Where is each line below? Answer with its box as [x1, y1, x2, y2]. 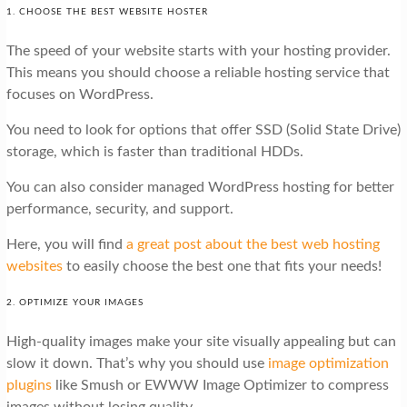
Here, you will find [5, 237, 126, 253]
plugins [5, 378, 52, 393]
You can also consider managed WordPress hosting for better [5, 180, 394, 195]
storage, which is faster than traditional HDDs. [5, 144, 307, 160]
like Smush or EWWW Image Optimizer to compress [51, 378, 389, 393]
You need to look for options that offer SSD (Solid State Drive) [5, 123, 401, 138]
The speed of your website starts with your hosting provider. [5, 44, 391, 59]
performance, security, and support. [5, 202, 233, 217]
